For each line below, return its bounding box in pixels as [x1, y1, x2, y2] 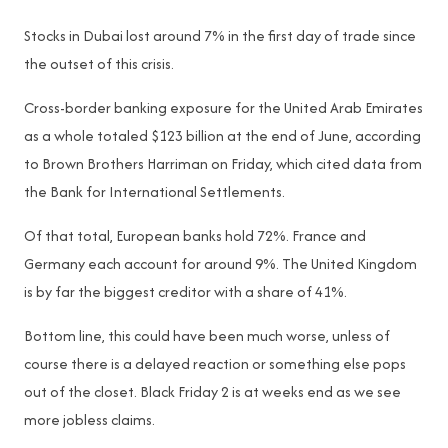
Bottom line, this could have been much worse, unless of [24, 325, 390, 346]
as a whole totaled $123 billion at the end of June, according [24, 125, 421, 146]
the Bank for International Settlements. [24, 181, 285, 202]
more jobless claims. [24, 409, 155, 430]
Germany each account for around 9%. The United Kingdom [24, 253, 417, 274]
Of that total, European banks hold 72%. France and [24, 225, 366, 246]
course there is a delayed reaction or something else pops [24, 353, 406, 374]
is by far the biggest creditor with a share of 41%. [24, 281, 347, 302]
